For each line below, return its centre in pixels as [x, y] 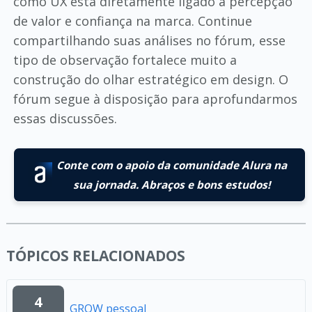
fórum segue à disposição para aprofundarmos [155, 99]
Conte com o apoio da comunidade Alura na [171, 165]
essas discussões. [65, 118]
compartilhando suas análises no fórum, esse [149, 40]
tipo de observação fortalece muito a [125, 60]
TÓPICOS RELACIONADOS [95, 255]
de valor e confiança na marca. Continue [132, 21]
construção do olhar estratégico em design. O [150, 79]
